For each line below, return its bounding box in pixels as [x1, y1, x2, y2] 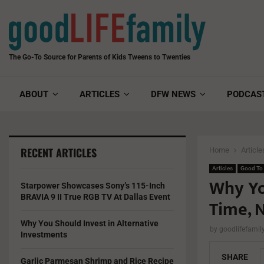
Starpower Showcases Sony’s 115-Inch [21, 181, 165, 190]
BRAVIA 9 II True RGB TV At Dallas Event [21, 192, 170, 202]
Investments [21, 230, 67, 239]
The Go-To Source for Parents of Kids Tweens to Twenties [9, 53, 190, 61]
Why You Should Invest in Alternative [21, 219, 159, 228]
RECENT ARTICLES [21, 145, 97, 160]
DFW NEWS [151, 89, 196, 100]
